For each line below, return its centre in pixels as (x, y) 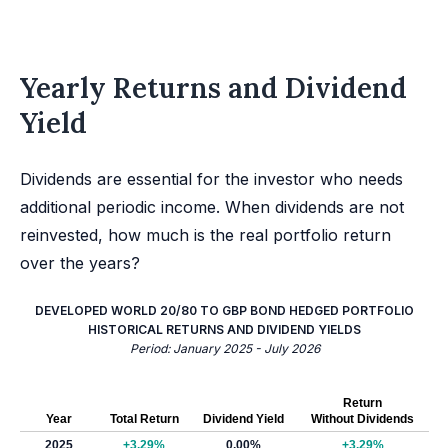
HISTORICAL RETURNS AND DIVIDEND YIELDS (224, 329)
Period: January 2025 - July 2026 (224, 348)
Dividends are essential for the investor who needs (211, 179)
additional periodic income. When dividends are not (212, 207)
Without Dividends (362, 419)
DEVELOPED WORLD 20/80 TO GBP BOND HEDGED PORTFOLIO (224, 310)
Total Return (144, 419)
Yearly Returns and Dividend (213, 88)
